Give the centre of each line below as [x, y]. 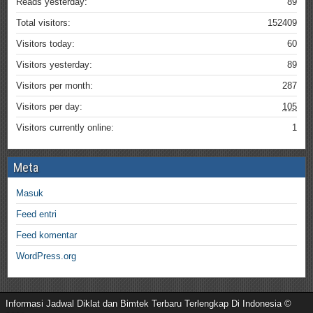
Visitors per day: [49, 106]
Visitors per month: [54, 85]
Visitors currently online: [65, 127]
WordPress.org [46, 256]
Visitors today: [45, 43]
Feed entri [36, 214]
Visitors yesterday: [54, 64]
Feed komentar [46, 235]
